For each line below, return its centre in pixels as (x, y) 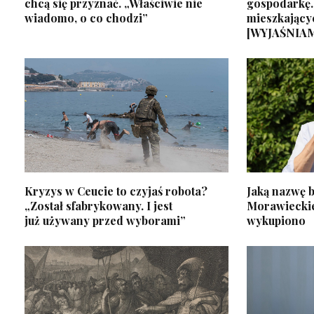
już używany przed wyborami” (105, 220)
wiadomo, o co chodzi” (86, 18)
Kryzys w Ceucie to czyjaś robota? (116, 191)
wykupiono (276, 220)
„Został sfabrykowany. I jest (98, 206)
